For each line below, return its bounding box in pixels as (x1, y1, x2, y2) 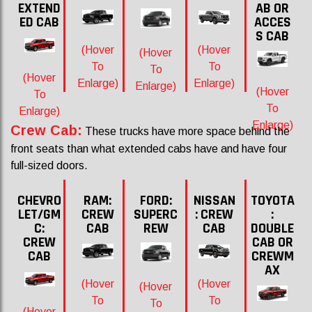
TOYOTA (250, 192, 295, 210)
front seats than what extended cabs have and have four (10, 143, 287, 155)
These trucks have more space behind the (82, 125, 290, 137)
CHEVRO (17, 192, 62, 210)
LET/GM (18, 205, 61, 224)
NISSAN (193, 192, 235, 210)
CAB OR (251, 233, 293, 251)
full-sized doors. (10, 159, 88, 171)
